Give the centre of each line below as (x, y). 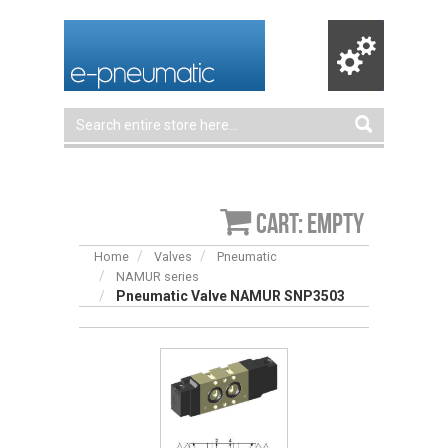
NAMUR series (157, 276)
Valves (173, 256)
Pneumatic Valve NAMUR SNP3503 (230, 296)
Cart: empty (310, 223)
